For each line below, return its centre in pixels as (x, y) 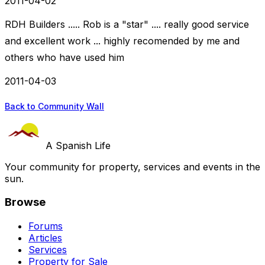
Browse (25, 202)
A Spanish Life (78, 145)
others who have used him (64, 58)
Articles (45, 238)
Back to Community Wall (54, 106)
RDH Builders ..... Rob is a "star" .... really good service (127, 25)
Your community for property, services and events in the (132, 167)
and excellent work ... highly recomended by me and (122, 41)
